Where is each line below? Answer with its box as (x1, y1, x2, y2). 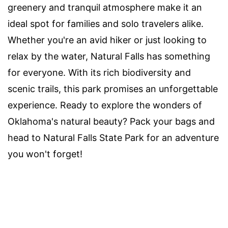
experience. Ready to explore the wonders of (8, 100, 202, 111)
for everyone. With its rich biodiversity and (8, 67, 191, 78)
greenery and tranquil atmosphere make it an (8, 2, 202, 13)
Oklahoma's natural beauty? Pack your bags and (8, 116, 215, 127)
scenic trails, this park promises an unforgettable (8, 83, 218, 95)
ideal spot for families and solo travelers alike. (8, 18, 204, 30)
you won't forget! (8, 149, 82, 160)
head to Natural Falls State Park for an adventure (8, 132, 219, 144)
